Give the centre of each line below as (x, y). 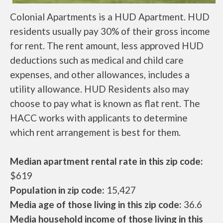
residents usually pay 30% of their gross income (110, 31)
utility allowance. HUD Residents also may (100, 89)
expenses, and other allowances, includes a (100, 74)
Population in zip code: (57, 190)
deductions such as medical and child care (97, 60)
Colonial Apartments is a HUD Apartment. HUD (110, 16)
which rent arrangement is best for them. (95, 132)
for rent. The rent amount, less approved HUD (107, 45)
